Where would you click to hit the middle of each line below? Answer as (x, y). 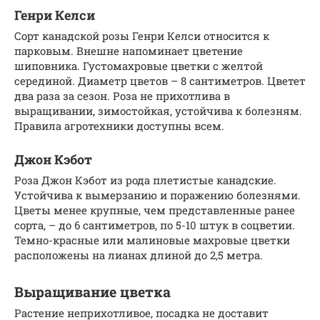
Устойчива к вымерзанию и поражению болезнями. (157, 195)
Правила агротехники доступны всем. (119, 126)
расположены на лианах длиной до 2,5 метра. (139, 255)
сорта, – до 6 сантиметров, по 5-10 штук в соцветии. (155, 225)
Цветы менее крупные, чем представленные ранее (155, 210)
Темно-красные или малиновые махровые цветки (152, 240)
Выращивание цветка (92, 291)
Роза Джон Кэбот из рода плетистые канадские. (145, 180)
